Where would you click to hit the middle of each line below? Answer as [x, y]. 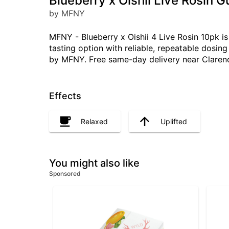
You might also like [94, 163]
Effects [65, 96]
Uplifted [174, 121]
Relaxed [94, 121]
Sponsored [65, 174]
